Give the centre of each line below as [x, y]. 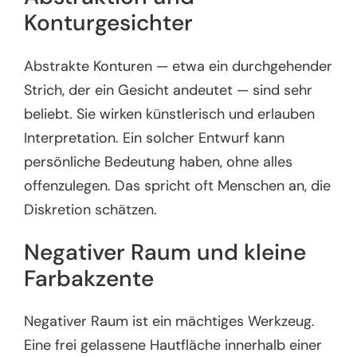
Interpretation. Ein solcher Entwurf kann [155, 137]
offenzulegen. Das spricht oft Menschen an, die [178, 185]
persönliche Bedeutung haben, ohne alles [159, 161]
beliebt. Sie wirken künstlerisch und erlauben [170, 114]
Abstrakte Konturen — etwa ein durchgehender [178, 66]
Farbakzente [89, 279]
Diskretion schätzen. [91, 209]
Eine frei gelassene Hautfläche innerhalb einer [173, 345]
